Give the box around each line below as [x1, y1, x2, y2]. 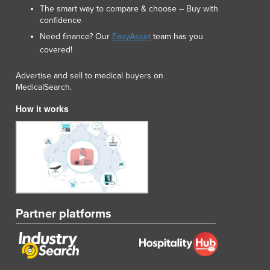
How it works [16, 102, 69, 115]
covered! [40, 44, 72, 55]
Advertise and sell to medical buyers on [16, 70, 163, 81]
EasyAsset [112, 31, 151, 42]
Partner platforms [16, 206, 111, 221]
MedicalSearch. [16, 81, 72, 92]
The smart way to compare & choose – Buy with [40, 3, 218, 14]
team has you [151, 31, 203, 42]
